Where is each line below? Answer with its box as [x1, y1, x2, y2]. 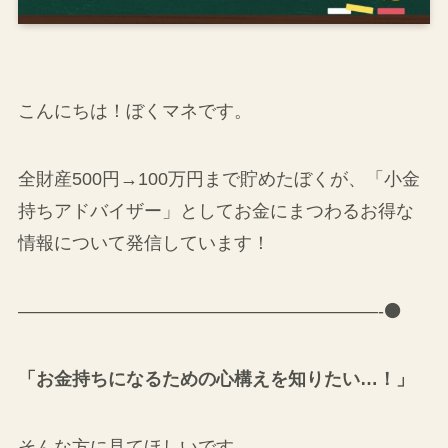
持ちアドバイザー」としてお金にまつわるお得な [17, 201, 414, 222]
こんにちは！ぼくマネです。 [17, 101, 252, 122]
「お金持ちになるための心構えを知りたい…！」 [17, 368, 414, 389]
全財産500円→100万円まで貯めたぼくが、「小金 [17, 169, 420, 190]
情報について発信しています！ [17, 233, 270, 254]
